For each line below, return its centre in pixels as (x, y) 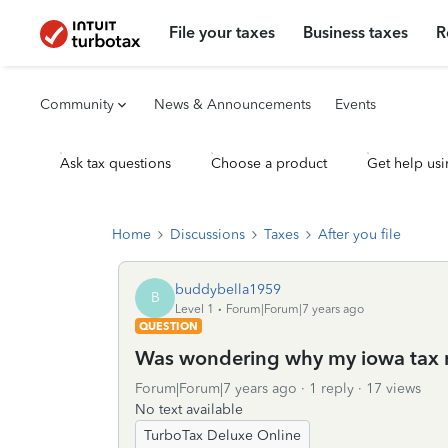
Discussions (207, 234)
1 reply (331, 388)
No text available (189, 409)
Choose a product (269, 163)
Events (355, 104)
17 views (393, 388)
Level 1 (194, 308)
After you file (359, 234)
